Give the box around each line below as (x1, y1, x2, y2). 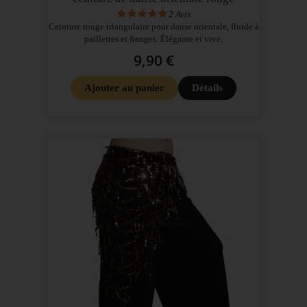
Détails (192, 82, 223, 93)
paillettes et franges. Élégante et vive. (84, 33, 223, 44)
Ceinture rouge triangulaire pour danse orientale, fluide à (48, 21, 259, 32)
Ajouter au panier (84, 82, 164, 93)
